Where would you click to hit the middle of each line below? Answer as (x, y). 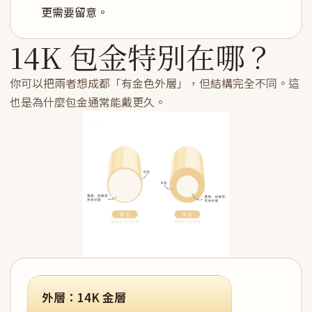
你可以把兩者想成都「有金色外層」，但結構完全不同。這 (155, 83)
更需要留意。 (75, 12)
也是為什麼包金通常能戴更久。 (88, 102)
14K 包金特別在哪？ (142, 56)
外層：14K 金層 (84, 297)
